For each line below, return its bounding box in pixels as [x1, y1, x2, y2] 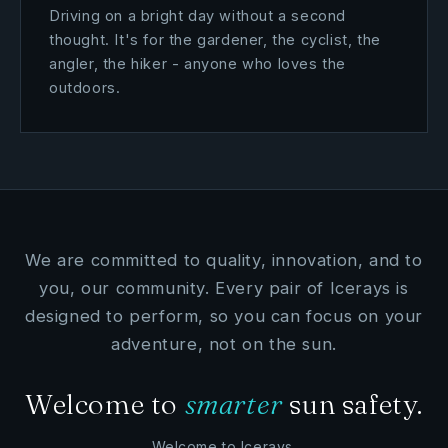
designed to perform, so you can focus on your [24, 306, 423, 326]
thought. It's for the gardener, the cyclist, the [49, 31, 381, 48]
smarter [184, 387, 283, 421]
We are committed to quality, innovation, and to [25, 250, 423, 270]
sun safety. [282, 387, 423, 421]
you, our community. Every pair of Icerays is [39, 278, 409, 298]
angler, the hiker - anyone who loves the [49, 55, 347, 72]
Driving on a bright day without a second [49, 7, 347, 24]
